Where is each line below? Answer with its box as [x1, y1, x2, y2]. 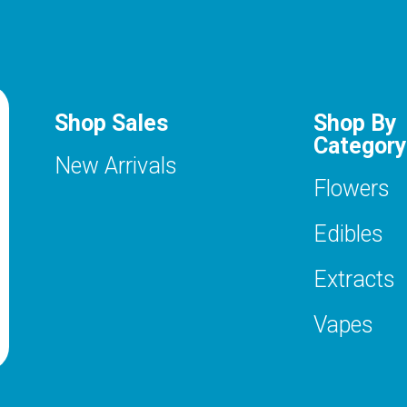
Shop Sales [54, 109, 168, 136]
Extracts [313, 265, 395, 293]
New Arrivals [54, 152, 177, 179]
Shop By [313, 109, 397, 136]
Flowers [313, 174, 390, 202]
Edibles [313, 220, 383, 247]
